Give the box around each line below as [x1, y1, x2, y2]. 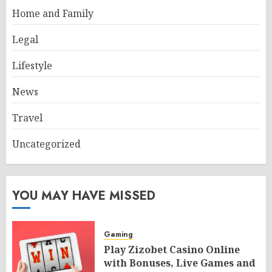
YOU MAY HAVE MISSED [12, 187, 155, 205]
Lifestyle [12, 59, 52, 72]
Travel [12, 111, 42, 124]
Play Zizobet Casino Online [104, 243, 240, 256]
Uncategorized [12, 137, 81, 151]
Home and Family [12, 7, 93, 20]
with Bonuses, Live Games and [104, 256, 256, 270]
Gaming [104, 229, 133, 240]
